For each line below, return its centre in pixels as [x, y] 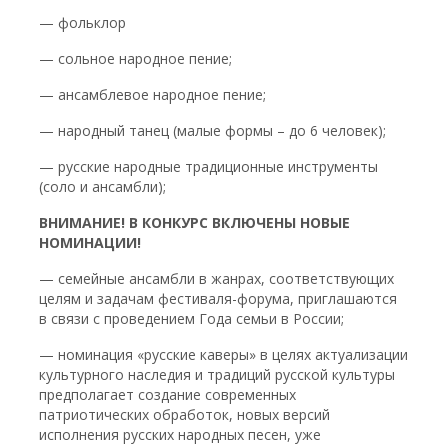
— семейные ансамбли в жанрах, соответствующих [217, 278]
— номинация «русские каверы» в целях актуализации [224, 354]
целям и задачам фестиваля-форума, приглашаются [218, 298]
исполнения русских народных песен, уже [180, 434]
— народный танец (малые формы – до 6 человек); [213, 130]
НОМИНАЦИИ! [90, 242]
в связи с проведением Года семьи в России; [192, 318]
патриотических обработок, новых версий [185, 414]
